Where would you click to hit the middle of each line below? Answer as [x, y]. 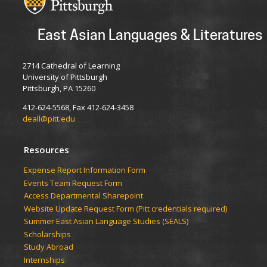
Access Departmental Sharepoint [83, 196]
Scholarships [47, 234]
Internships [44, 260]
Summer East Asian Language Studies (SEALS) [106, 221]
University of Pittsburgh [65, 77]
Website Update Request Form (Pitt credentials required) [125, 208]
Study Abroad [49, 247]
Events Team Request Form [73, 183]
